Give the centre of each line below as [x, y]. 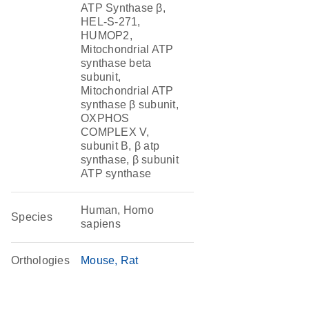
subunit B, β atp [120, 146]
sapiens [101, 224]
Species [32, 217]
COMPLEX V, [115, 132]
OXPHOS [105, 118]
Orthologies [40, 260]
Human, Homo [117, 210]
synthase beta [116, 63]
